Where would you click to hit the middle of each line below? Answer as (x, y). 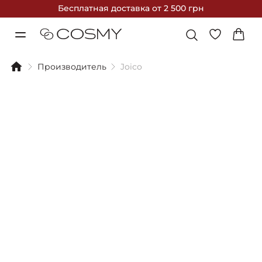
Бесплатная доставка (105, 8)
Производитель (72, 67)
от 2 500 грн (178, 8)
